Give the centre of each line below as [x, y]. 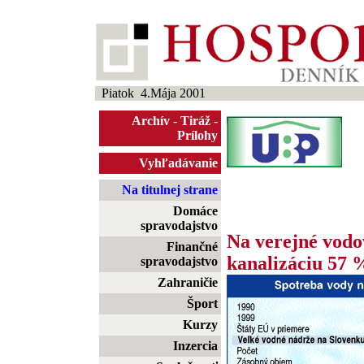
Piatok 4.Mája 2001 [150, 93]
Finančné [192, 247]
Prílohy [197, 135]
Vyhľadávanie [178, 163]
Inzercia [195, 346]
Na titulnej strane [170, 190]
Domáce [195, 211]
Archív [151, 121]
